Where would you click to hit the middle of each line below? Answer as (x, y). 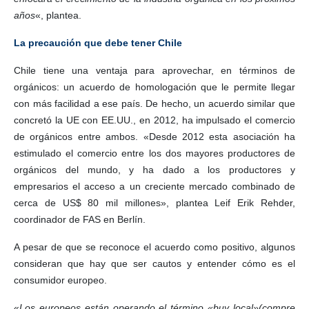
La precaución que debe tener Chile (98, 42)
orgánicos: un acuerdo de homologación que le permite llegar (154, 87)
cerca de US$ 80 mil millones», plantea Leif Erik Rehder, (154, 202)
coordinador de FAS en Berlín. (80, 219)
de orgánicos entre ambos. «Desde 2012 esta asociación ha (154, 136)
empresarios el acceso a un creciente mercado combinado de (154, 186)
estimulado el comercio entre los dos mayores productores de (154, 153)
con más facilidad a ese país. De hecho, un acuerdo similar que (154, 103)
